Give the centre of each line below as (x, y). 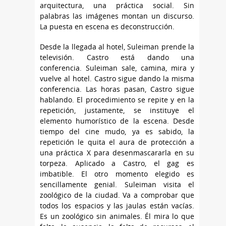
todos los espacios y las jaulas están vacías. (117, 205)
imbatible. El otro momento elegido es (117, 174)
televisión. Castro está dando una (117, 57)
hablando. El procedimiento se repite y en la (117, 99)
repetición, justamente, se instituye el (117, 110)
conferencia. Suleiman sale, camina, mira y (117, 68)
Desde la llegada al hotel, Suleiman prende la (117, 46)
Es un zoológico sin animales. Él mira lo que (117, 216)
